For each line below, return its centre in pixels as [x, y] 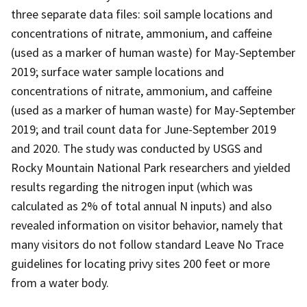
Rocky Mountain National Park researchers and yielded [151, 167]
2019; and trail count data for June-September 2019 [144, 129]
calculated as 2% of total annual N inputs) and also [142, 206]
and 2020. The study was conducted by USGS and [137, 148]
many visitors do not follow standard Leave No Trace [147, 244]
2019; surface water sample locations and [118, 71]
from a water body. [60, 282]
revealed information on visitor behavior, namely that [147, 225]
